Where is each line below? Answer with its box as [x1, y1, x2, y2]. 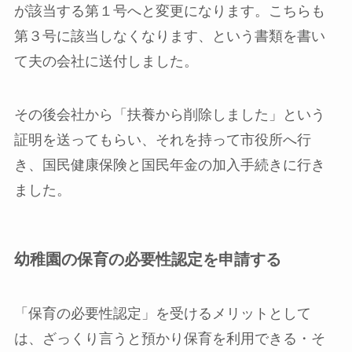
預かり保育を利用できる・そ [141, 331, 325, 347]
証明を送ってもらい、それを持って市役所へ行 [13, 131, 311, 148]
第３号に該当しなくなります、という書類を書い [13, 27, 325, 44]
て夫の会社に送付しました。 [13, 53, 198, 69]
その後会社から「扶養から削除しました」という [13, 106, 325, 123]
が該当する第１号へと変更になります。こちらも [13, 2, 325, 19]
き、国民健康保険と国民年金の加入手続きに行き [13, 156, 325, 173]
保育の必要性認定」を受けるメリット [27, 306, 269, 322]
